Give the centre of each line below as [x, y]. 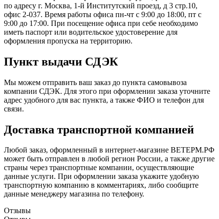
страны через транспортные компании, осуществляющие [99, 168]
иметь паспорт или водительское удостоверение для [91, 32]
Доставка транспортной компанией [99, 129]
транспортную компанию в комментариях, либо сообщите [101, 185]
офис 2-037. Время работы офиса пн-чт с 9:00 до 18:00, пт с [103, 14]
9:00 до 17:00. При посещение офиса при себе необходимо [101, 23]
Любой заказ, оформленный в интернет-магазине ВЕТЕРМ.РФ [109, 150]
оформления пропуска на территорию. [68, 41]
